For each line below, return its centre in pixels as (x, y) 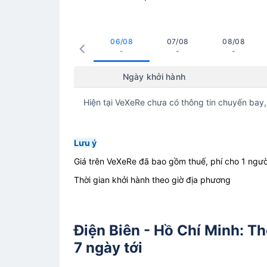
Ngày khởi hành (154, 77)
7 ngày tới (108, 247)
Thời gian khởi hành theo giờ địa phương (152, 180)
